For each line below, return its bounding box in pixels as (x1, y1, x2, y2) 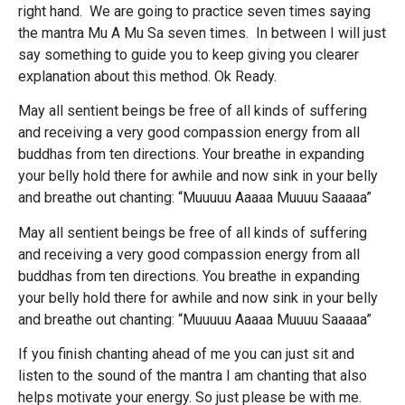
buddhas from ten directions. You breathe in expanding (18, 267, 360, 285)
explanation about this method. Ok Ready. (18, 68, 277, 86)
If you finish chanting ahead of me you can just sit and (18, 345, 354, 363)
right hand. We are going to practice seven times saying (18, 3, 371, 21)
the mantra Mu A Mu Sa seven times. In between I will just (18, 24, 386, 42)
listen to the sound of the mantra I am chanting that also (18, 367, 367, 385)
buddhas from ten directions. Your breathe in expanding (18, 146, 364, 164)
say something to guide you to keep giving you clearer (18, 46, 359, 64)
